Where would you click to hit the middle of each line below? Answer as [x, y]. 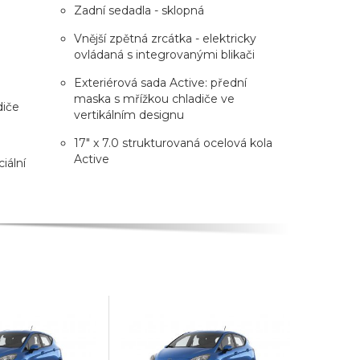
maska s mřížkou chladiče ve [154, 98]
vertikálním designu [129, 115]
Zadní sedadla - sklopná [139, 10]
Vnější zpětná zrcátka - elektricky [165, 38]
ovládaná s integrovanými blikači [164, 54]
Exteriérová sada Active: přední [160, 82]
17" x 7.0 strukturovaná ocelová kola [173, 143]
